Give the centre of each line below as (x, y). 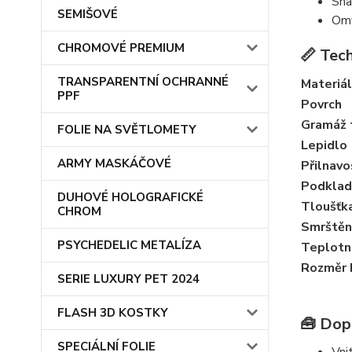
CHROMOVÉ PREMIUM (121, 48)
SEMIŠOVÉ (88, 14)
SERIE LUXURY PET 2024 (128, 279)
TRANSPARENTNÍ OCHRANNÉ (143, 82)
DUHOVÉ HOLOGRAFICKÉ (130, 197)
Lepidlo (324, 146)
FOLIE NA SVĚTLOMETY (127, 130)
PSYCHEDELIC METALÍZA (129, 245)
